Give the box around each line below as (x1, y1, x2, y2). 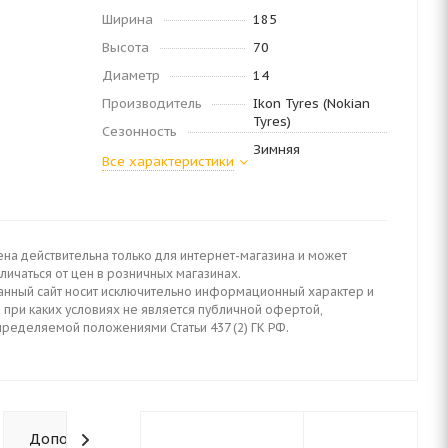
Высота (102, 39, 149, 56)
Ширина (102, 11, 153, 28)
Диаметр (102, 67, 160, 84)
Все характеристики (102, 153, 234, 170)
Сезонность (102, 123, 177, 140)
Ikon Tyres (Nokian (252, 95, 370, 112)
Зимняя (252, 141, 300, 158)
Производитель (102, 95, 202, 112)
